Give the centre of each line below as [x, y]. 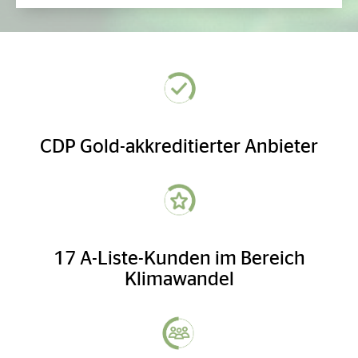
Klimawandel [179, 276]
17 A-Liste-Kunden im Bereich [179, 256]
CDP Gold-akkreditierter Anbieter [179, 144]
